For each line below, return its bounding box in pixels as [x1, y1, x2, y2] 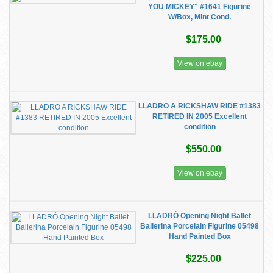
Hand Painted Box [168, 232, 231, 241]
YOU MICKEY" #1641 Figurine [148, 2, 251, 11]
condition [183, 122, 216, 131]
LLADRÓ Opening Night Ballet [148, 211, 251, 220]
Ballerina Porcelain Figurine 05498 [140, 222, 259, 230]
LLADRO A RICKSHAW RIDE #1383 [138, 102, 261, 110]
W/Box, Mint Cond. [168, 13, 231, 21]
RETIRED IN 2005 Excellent [152, 112, 247, 121]
